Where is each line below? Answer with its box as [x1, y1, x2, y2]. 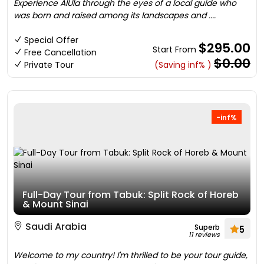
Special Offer [24, 34, 78, 46]
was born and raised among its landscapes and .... [14, 9, 216, 21]
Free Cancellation [24, 47, 97, 58]
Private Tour [24, 59, 74, 71]
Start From [153, 44, 199, 55]
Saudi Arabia [23, 220, 87, 233]
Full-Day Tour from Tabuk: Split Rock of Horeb [22, 188, 239, 202]
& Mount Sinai [22, 197, 88, 211]
